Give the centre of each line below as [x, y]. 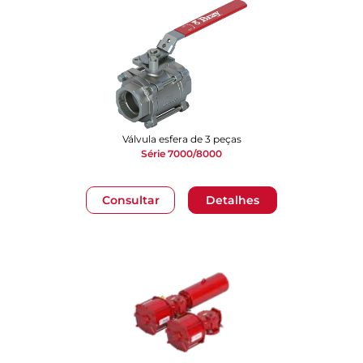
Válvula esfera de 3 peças [181, 139]
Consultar [130, 200]
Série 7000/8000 [181, 154]
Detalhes [233, 200]
